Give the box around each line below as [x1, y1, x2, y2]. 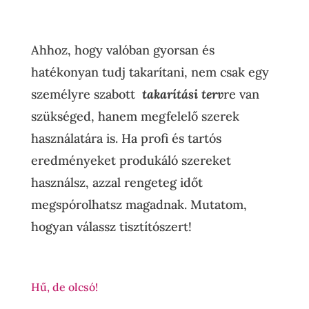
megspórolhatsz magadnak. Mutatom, [30, 197, 247, 212]
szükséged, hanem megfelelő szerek [30, 108, 239, 124]
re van [223, 86, 259, 102]
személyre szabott [30, 86, 139, 102]
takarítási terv [138, 86, 223, 102]
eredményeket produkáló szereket [30, 152, 231, 168]
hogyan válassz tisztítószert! [30, 219, 192, 235]
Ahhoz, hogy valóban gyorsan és [30, 42, 215, 58]
